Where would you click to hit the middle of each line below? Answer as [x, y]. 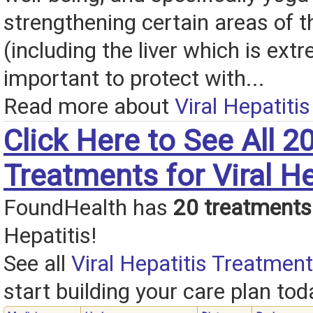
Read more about [89, 107]
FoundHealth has [88, 208]
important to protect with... [134, 79]
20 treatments [242, 208]
